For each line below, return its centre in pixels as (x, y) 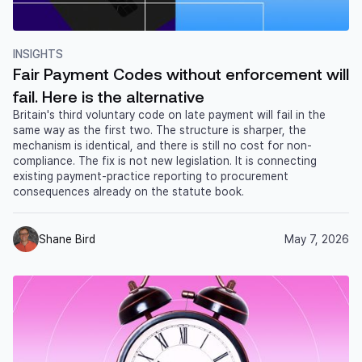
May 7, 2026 (317, 239)
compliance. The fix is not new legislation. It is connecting (165, 161)
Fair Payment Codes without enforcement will (181, 74)
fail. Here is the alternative (109, 97)
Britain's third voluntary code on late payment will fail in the (169, 115)
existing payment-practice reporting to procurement (151, 177)
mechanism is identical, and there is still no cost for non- (162, 146)
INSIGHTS (38, 55)
